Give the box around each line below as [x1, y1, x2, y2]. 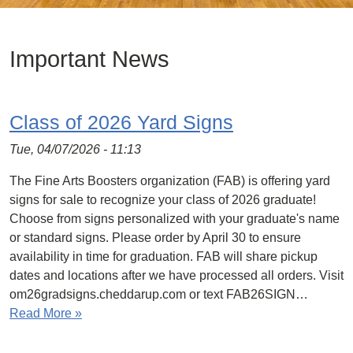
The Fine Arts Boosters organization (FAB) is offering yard [9, 174, 330, 188]
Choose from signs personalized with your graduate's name [9, 212, 340, 225]
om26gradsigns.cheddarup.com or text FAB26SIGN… [9, 288, 308, 301]
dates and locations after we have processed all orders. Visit [9, 269, 344, 282]
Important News [9, 46, 169, 72]
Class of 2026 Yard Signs [9, 111, 233, 133]
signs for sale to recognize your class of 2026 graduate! [9, 193, 316, 206]
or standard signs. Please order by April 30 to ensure [9, 231, 301, 244]
